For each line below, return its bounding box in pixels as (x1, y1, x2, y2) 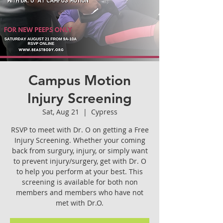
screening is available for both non (21, 177, 138, 187)
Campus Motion (28, 72, 131, 89)
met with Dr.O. (56, 198, 104, 208)
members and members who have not (16, 188, 143, 197)
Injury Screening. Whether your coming (14, 135, 145, 145)
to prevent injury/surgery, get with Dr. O (13, 156, 146, 166)
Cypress (91, 107, 117, 116)
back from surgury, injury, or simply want (11, 146, 148, 155)
